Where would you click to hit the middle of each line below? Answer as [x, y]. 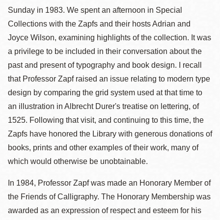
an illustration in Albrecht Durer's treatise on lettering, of [103, 106]
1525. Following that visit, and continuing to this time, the [106, 120]
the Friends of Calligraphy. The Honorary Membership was [109, 197]
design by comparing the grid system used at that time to [105, 93]
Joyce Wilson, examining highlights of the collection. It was [110, 38]
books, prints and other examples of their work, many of [103, 148]
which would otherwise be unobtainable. [78, 161]
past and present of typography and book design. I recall [105, 65]
